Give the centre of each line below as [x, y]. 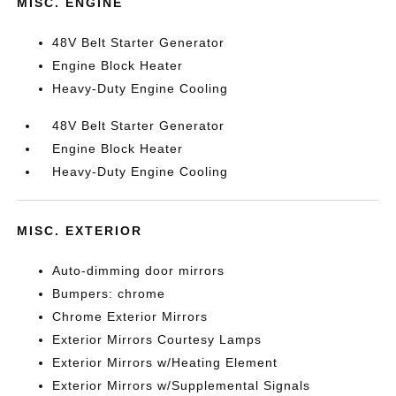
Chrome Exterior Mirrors [130, 316]
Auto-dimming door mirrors [139, 270]
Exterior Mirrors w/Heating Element [165, 362]
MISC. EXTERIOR [80, 231]
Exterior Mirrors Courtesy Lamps [157, 339]
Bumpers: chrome [109, 293]
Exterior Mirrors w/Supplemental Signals [182, 385]
